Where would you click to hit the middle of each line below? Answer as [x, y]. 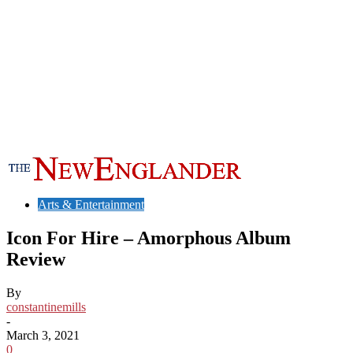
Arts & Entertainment [91, 204]
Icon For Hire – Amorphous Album [149, 238]
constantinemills [46, 307]
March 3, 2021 [43, 335]
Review [36, 259]
